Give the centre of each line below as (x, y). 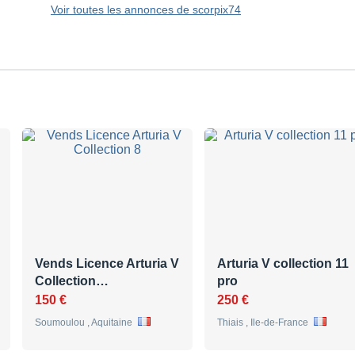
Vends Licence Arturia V (107, 264)
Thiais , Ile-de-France (264, 323)
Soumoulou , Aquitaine (85, 323)
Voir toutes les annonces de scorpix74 (146, 10)
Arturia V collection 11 (283, 264)
